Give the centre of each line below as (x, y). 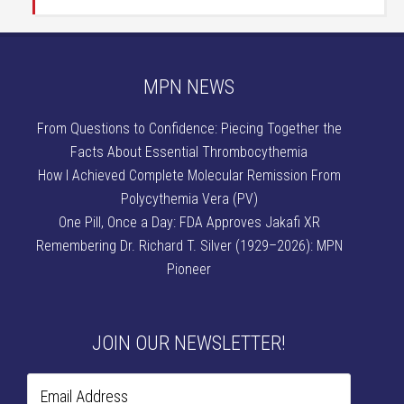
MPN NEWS (189, 87)
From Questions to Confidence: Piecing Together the (189, 129)
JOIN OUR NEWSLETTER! (189, 344)
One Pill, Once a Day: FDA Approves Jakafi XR (189, 223)
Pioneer (189, 270)
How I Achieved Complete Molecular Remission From (189, 176)
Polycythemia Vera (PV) (189, 199)
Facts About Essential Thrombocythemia (189, 152)
